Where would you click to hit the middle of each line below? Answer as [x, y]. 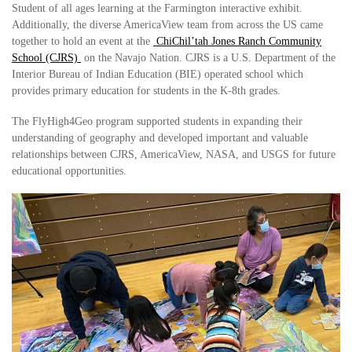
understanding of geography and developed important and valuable [160, 138]
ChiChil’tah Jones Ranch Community [237, 41]
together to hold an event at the [82, 41]
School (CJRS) [46, 58]
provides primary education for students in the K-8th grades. [146, 91]
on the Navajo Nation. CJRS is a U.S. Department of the [208, 58]
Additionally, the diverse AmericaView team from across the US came [167, 25]
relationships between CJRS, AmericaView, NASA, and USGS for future [174, 154]
